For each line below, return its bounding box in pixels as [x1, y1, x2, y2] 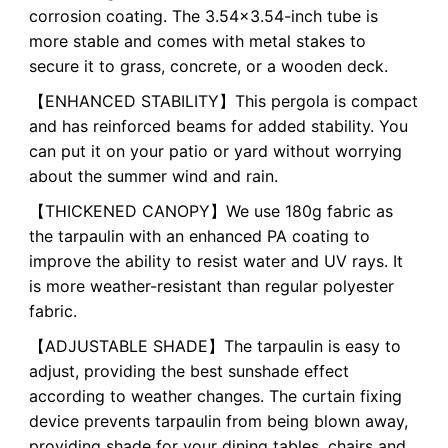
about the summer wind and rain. [28, 166, 278, 187]
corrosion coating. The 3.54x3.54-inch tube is [28, 6, 378, 27]
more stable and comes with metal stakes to [28, 31, 366, 52]
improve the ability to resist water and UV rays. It [28, 251, 403, 272]
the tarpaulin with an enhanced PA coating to [28, 226, 370, 247]
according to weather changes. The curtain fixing [28, 386, 402, 407]
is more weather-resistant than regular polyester [28, 276, 394, 297]
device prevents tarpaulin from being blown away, [28, 411, 408, 432]
